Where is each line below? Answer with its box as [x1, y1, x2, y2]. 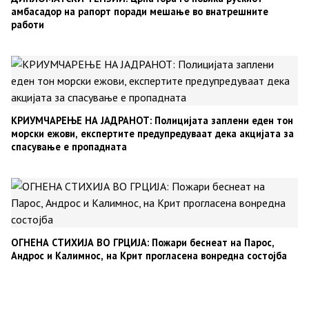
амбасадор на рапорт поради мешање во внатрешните [11, 5, 268, 19]
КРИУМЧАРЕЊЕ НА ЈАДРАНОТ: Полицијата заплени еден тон [11, 114, 293, 128]
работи [11, 18, 44, 32]
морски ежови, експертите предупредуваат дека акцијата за [11, 127, 294, 141]
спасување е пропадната [11, 140, 127, 154]
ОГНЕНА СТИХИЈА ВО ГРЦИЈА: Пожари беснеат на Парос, [11, 236, 275, 250]
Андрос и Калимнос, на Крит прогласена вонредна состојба [11, 249, 287, 263]
